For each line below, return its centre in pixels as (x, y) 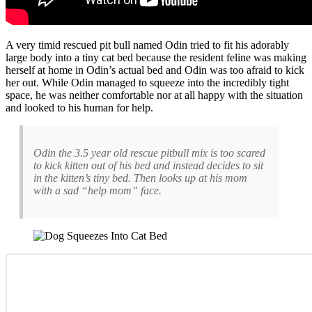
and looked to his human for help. (79, 107)
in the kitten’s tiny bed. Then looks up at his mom (140, 178)
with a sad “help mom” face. (97, 190)
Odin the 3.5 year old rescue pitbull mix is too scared (149, 153)
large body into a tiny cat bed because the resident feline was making (156, 57)
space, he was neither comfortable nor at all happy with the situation (154, 95)
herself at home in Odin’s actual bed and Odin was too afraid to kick (155, 70)
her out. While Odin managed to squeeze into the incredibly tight (147, 82)
